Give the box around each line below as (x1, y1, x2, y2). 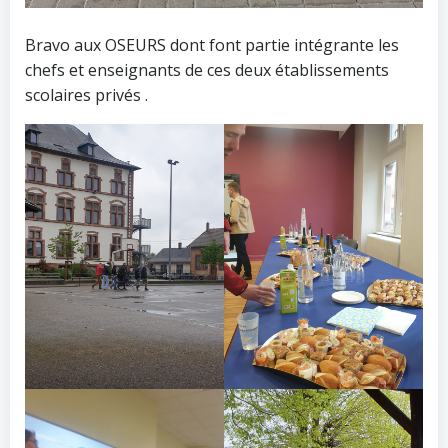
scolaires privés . (25, 83, 148, 106)
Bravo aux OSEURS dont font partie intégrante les (25, 33, 399, 56)
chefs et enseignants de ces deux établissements (25, 58, 389, 81)
